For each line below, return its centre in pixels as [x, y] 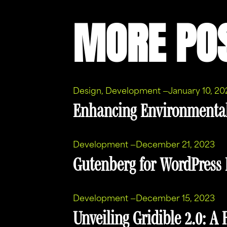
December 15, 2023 [175, 199]
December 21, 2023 [175, 145]
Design [87, 92]
